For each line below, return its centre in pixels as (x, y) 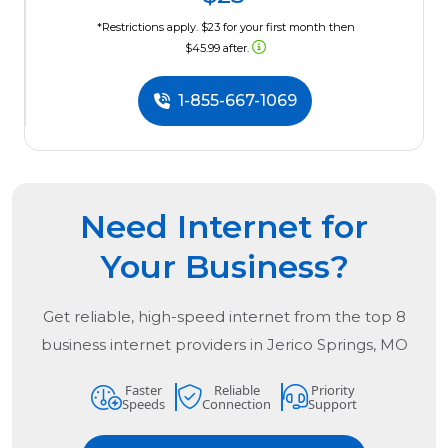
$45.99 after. (219, 48)
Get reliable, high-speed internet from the (203, 317)
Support (332, 404)
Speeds (143, 404)
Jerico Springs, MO (337, 345)
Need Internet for (224, 227)
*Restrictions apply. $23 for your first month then (225, 27)
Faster (143, 390)
